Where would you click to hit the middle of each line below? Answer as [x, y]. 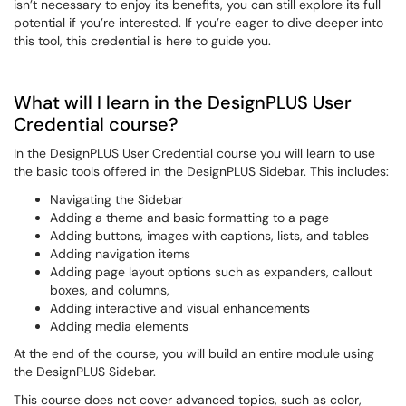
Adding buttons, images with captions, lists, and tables [211, 235]
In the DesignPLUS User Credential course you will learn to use [194, 154]
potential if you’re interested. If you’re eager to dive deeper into [198, 23]
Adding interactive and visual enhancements [182, 308]
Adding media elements [121, 326]
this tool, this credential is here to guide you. [142, 41]
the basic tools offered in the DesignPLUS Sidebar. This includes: [203, 172]
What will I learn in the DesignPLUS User [183, 103]
